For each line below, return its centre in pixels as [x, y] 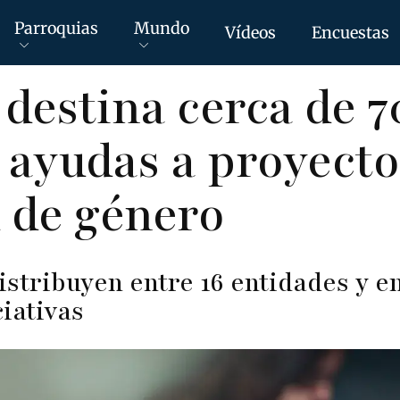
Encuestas [350, 32]
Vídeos [250, 32]
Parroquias [56, 28]
